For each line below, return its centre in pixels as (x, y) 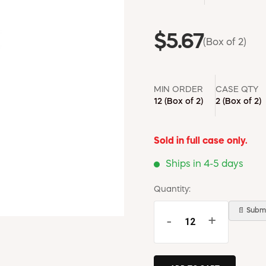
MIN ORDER (178, 89)
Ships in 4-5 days (205, 164)
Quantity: (172, 189)
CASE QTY (237, 89)
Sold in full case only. (201, 141)
